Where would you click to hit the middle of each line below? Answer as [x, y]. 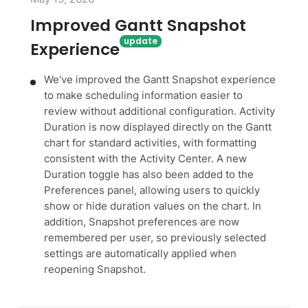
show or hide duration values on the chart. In [153, 206]
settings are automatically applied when [140, 253]
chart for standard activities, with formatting [150, 143]
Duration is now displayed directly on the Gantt [158, 127]
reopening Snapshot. [95, 269]
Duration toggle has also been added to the [149, 174]
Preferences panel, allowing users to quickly [152, 190]
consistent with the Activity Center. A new [145, 158]
